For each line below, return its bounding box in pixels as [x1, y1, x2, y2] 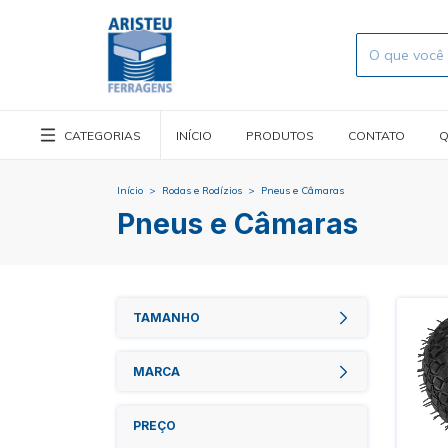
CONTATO [348, 128, 405, 143]
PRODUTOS [246, 128, 314, 143]
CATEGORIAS [64, 127, 141, 143]
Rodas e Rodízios [162, 184, 242, 197]
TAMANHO [133, 310, 200, 326]
